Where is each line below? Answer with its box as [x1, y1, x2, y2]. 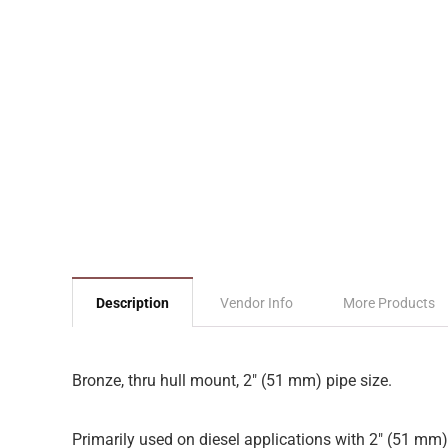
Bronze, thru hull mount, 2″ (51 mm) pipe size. [72, 371, 392, 390]
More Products [343, 295, 435, 311]
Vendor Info [220, 295, 293, 311]
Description [96, 295, 169, 311]
